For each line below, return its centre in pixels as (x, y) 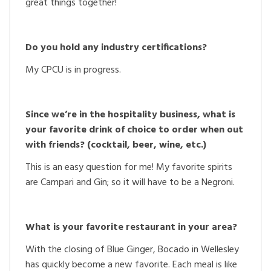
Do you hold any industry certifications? (116, 48)
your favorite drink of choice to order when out (134, 130)
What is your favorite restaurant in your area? (131, 227)
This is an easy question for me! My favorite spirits (129, 168)
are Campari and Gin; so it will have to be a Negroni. (130, 183)
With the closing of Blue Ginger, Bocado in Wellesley (132, 250)
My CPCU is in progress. (73, 70)
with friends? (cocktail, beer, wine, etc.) (116, 145)
